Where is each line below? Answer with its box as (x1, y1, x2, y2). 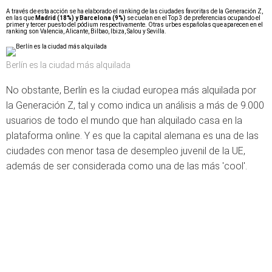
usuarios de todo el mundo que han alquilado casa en (6, 115, 233, 126)
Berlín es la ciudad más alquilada (6, 60, 131, 70)
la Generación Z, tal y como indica (6, 100, 153, 111)
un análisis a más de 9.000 (153, 100, 264, 111)
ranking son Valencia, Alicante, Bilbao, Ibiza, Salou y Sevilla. (6, 28, 166, 35)
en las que (6, 15, 34, 21)
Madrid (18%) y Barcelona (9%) (34, 15, 126, 21)
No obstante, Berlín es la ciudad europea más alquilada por (6, 84, 256, 96)
